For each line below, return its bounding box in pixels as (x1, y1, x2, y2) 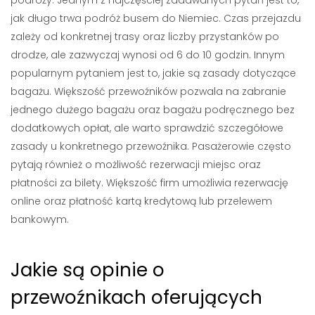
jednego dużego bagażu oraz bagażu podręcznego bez (11, 103, 295, 117)
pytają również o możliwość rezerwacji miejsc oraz (11, 157, 261, 172)
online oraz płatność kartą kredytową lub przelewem (11, 194, 272, 208)
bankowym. (11, 212, 69, 226)
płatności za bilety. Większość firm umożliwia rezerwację (11, 176, 288, 190)
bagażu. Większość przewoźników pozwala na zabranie (11, 84, 286, 98)
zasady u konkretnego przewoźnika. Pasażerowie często (11, 139, 291, 153)
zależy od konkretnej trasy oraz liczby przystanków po (11, 30, 279, 44)
